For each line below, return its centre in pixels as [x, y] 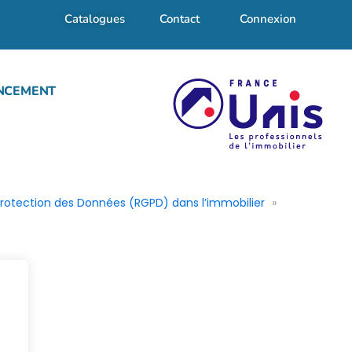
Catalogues [95, 19]
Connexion [268, 19]
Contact [180, 19]
